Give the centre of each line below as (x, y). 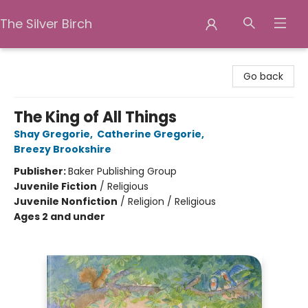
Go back (263, 76)
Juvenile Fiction (55, 186)
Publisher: (41, 171)
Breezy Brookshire (63, 149)
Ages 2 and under (59, 217)
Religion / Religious (172, 201)
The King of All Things (95, 117)
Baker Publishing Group (122, 171)
